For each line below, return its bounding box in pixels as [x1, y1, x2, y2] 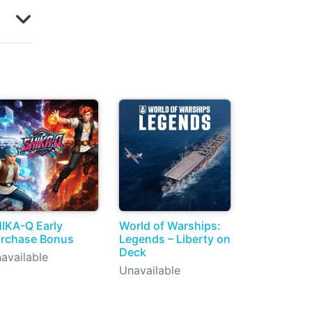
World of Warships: [119, 219, 221, 233]
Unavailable [119, 263, 180, 277]
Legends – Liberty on [119, 232, 231, 246]
